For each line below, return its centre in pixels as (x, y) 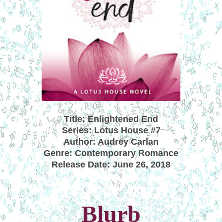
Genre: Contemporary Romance (111, 153)
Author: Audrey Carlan (111, 141)
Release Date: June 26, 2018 (111, 164)
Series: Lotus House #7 (111, 130)
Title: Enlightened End (111, 119)
